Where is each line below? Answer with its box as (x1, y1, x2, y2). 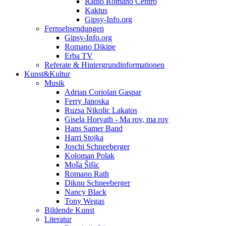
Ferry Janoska (65, 97, 109, 105)
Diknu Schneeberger (65, 179, 130, 187)
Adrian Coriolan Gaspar (65, 88, 141, 96)
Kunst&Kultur (24, 70, 70, 78)
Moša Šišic (65, 160, 99, 169)
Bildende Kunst (44, 206, 94, 214)
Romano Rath (65, 169, 109, 178)
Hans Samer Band (65, 124, 123, 133)
